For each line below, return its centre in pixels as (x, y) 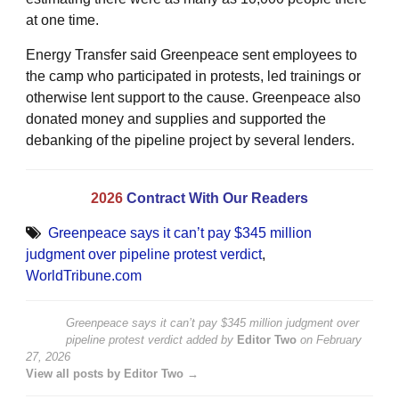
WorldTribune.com (84, 276)
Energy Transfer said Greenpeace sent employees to (191, 55)
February (339, 340)
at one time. (62, 20)
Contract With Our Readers (217, 199)
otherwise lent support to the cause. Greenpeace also (193, 98)
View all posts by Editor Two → (112, 374)
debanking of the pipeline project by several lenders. (190, 141)
